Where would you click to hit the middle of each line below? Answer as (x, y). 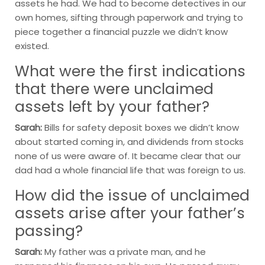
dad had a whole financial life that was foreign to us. (130, 170)
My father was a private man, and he (124, 251)
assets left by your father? (112, 106)
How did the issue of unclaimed (132, 195)
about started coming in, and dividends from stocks (129, 141)
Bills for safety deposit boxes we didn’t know (140, 127)
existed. (32, 46)
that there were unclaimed (114, 89)
